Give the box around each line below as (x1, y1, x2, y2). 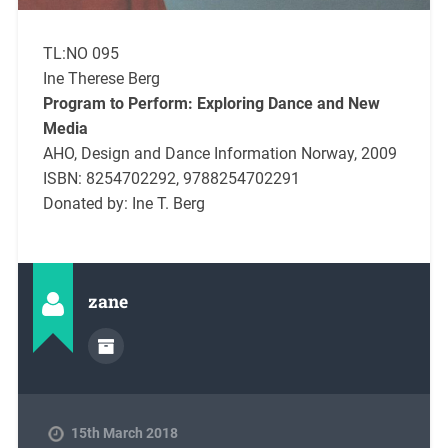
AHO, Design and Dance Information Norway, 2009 (42, 144, 397, 164)
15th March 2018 (70, 425, 178, 442)
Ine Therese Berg (42, 69, 160, 89)
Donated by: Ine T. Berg (42, 194, 205, 214)
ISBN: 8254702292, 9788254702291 (42, 169, 300, 189)
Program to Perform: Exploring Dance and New (42, 94, 380, 114)
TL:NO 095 (42, 44, 119, 64)
